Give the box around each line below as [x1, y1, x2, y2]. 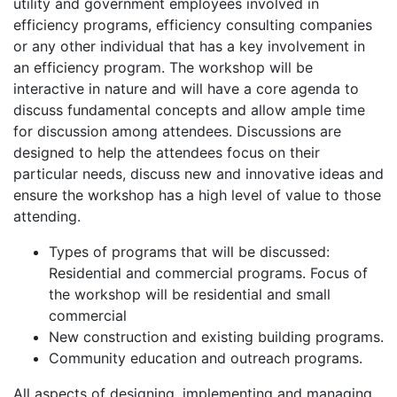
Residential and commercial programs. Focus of [49, 264, 368, 282]
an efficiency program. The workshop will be [13, 58, 313, 76]
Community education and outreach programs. [49, 349, 362, 367]
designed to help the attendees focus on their [13, 144, 320, 161]
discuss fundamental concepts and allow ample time [13, 101, 365, 119]
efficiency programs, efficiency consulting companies [13, 16, 372, 34]
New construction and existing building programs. [49, 328, 384, 346]
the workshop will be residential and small [49, 285, 331, 303]
